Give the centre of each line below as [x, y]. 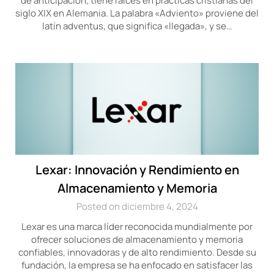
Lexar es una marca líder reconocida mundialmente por [137, 227]
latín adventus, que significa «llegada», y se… [137, 26]
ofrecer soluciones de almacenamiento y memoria [137, 239]
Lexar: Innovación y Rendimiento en [137, 170]
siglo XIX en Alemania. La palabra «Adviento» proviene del [137, 13]
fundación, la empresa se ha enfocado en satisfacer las [137, 265]
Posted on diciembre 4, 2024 [137, 206]
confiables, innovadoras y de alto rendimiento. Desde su [137, 252]
